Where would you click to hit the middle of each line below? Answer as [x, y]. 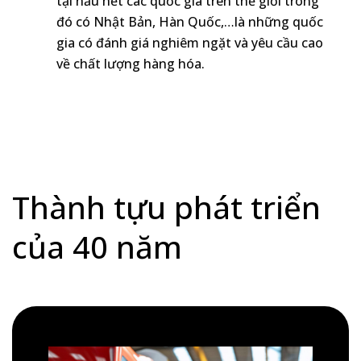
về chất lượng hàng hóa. [131, 64]
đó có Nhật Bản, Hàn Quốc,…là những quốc [190, 22]
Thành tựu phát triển [166, 207]
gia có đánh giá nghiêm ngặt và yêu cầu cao [190, 43]
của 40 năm [97, 246]
